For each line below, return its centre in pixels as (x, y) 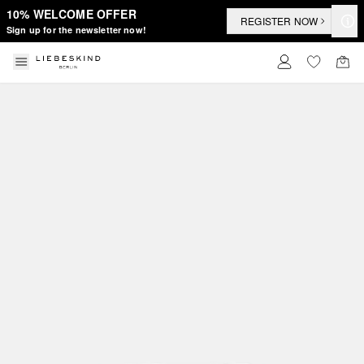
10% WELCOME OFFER (71, 13)
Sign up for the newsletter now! (76, 29)
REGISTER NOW (279, 21)
